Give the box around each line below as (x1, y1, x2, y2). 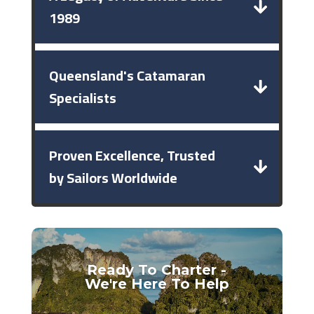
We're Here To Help (84, 275, 229, 293)
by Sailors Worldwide (48, 165, 177, 191)
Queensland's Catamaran (48, 62, 205, 88)
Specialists (48, 85, 116, 111)
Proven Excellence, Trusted (48, 142, 215, 168)
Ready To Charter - (87, 261, 227, 279)
